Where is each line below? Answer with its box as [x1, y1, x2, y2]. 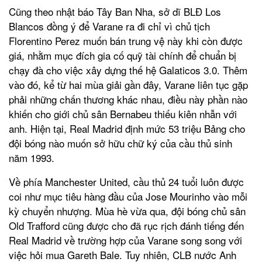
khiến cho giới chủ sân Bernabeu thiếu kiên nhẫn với [9, 106, 237, 121]
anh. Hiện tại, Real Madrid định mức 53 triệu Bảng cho [9, 120, 245, 136]
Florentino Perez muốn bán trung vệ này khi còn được [9, 33, 243, 48]
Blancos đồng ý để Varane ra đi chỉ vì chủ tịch [9, 18, 210, 33]
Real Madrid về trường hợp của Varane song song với [9, 232, 242, 247]
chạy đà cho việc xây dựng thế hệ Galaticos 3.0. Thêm [9, 62, 247, 77]
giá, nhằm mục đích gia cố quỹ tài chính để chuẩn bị [9, 47, 236, 63]
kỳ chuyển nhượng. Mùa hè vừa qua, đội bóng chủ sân [9, 203, 246, 218]
